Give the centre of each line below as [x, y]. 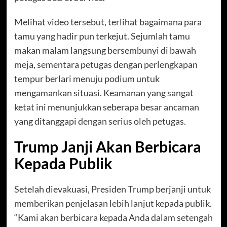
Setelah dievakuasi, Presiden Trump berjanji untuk [112, 189]
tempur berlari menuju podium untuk [87, 79]
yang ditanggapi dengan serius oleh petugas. [100, 121]
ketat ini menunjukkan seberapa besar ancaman [106, 107]
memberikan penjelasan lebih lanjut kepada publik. [113, 203]
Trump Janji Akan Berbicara [107, 147]
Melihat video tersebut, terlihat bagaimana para [108, 22]
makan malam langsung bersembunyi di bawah [105, 50]
